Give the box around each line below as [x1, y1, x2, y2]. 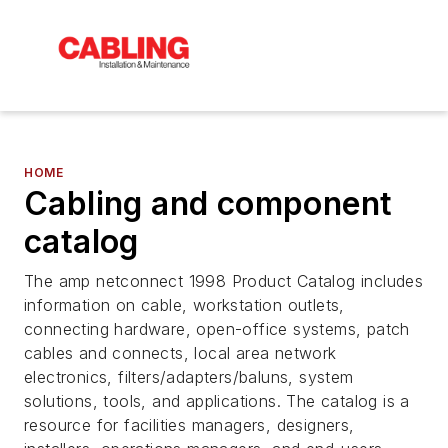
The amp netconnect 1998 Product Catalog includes [24, 270, 424, 291]
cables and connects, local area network [24, 342, 337, 363]
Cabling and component [24, 183, 393, 223]
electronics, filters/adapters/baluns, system [24, 366, 354, 387]
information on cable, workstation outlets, [24, 294, 345, 315]
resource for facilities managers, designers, [24, 414, 355, 435]
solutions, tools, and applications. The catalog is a [24, 390, 410, 411]
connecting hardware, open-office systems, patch [24, 318, 410, 339]
